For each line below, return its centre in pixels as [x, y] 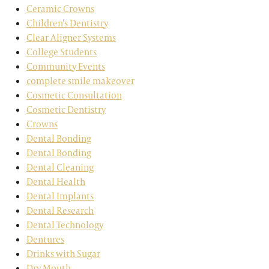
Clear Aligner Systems [71, 38]
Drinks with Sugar [63, 254]
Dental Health [56, 182]
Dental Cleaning [60, 167]
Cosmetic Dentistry [66, 110]
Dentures [45, 239]
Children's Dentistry [67, 23]
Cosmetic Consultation [74, 95]
